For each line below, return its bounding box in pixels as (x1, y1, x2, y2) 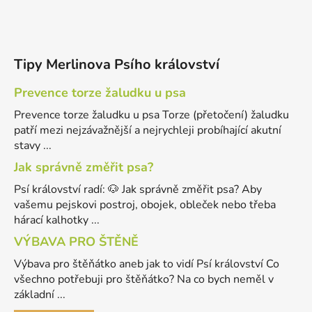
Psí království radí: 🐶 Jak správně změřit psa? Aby (14, 181, 262, 197)
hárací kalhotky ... (14, 212, 100, 228)
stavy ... (14, 137, 52, 153)
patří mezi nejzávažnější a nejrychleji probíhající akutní (14, 122, 281, 138)
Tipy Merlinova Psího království (14, 54, 219, 74)
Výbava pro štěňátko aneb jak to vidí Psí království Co (14, 256, 279, 272)
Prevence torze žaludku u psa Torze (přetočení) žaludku (14, 107, 289, 123)
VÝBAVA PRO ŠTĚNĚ (14, 233, 139, 250)
